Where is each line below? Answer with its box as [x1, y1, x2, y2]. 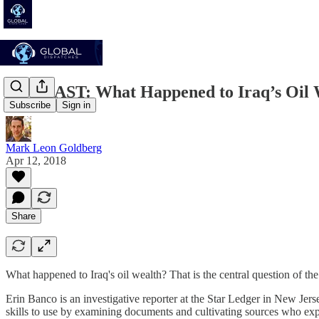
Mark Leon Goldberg [6, 141, 102, 154]
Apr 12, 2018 [6, 154, 66, 167]
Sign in [62, 100, 90, 111]
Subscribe [9, 100, 51, 111]
